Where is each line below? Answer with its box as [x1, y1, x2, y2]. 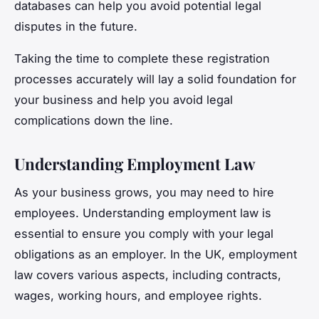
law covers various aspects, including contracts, [14, 268, 281, 283]
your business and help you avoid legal [14, 92, 233, 107]
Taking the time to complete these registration [14, 51, 270, 66]
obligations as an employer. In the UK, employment [14, 247, 297, 262]
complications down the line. [14, 113, 173, 127]
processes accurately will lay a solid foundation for [14, 71, 296, 86]
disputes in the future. [14, 19, 137, 33]
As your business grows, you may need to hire [14, 185, 274, 200]
